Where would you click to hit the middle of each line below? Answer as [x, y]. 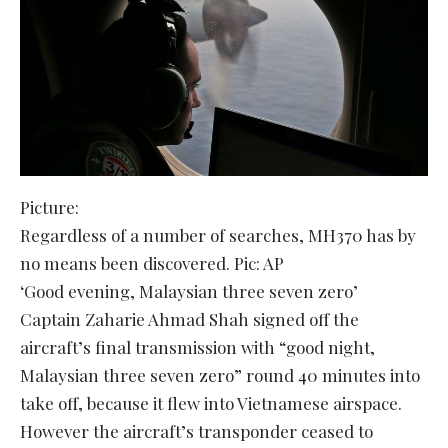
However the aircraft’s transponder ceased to [196, 430]
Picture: [49, 206]
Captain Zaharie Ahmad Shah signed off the [189, 318]
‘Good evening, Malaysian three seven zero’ [189, 290]
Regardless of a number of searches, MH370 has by [218, 234]
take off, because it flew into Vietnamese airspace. [211, 402]
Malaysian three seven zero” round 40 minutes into [220, 374]
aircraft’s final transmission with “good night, [197, 346]
